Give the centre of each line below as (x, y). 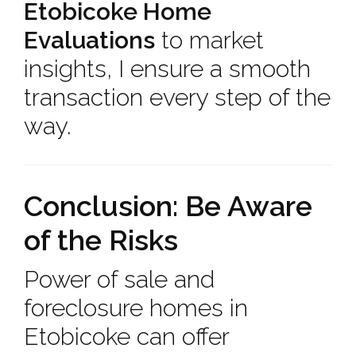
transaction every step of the (177, 97)
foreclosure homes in (136, 308)
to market (209, 40)
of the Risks (101, 240)
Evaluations (89, 40)
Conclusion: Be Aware (168, 206)
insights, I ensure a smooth (167, 69)
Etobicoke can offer (126, 337)
